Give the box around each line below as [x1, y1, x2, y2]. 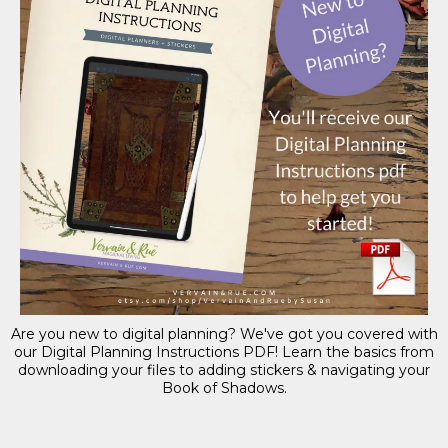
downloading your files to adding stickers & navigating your [18, 360, 430, 379]
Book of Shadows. [161, 378, 287, 397]
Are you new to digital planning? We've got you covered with [10, 324, 438, 343]
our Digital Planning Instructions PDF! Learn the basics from [14, 342, 434, 361]
